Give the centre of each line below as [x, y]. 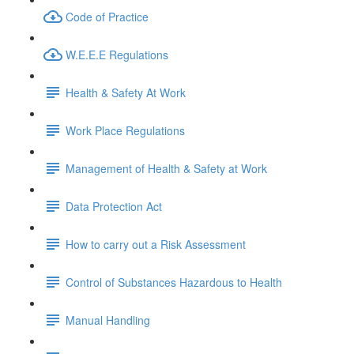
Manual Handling [108, 320]
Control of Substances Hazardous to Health [174, 282]
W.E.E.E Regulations [117, 54]
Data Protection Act [114, 206]
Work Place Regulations [125, 130]
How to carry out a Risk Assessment [156, 244]
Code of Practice [107, 16]
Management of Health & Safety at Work [166, 168]
